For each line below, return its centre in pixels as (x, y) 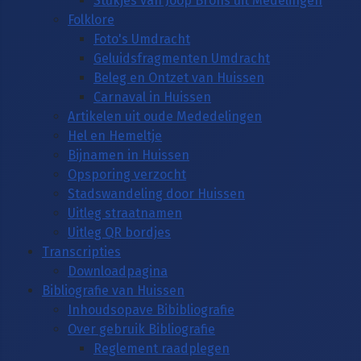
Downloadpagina (118, 271)
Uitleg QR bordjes (119, 232)
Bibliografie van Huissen (113, 290)
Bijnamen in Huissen (129, 155)
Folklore (91, 19)
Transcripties (81, 251)
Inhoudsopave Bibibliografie (151, 309)
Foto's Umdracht (142, 39)
